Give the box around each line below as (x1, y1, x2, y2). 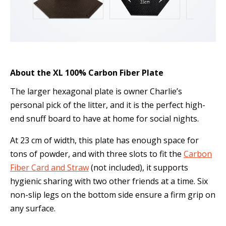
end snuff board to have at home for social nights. (10, 113, 199, 125)
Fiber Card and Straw (10, 162, 89, 174)
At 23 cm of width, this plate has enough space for (10, 135, 199, 146)
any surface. (10, 203, 55, 214)
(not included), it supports (89, 162, 188, 174)
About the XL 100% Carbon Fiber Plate (10, 67, 163, 78)
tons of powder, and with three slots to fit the (10, 148, 184, 160)
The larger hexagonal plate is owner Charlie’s (10, 86, 182, 97)
